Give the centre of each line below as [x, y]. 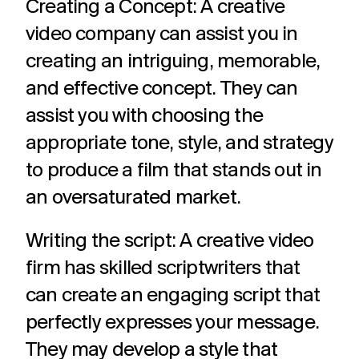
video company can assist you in [162, 35]
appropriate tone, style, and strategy [179, 144]
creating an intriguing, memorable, [173, 62]
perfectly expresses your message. [173, 323]
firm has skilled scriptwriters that [163, 269]
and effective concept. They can [162, 89]
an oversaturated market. [133, 198]
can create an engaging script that [173, 296]
